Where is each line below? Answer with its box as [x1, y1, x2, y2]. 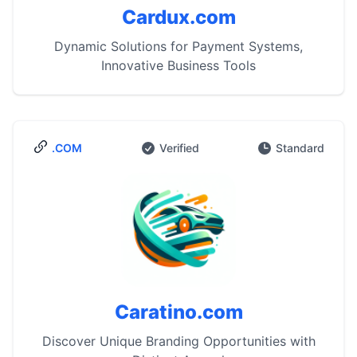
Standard [276, 141, 324, 155]
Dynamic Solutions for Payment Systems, [54, 38, 303, 54]
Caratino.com [114, 300, 243, 324]
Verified [159, 141, 199, 155]
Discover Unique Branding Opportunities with [41, 333, 316, 349]
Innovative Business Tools [101, 57, 256, 73]
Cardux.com [121, 6, 236, 29]
